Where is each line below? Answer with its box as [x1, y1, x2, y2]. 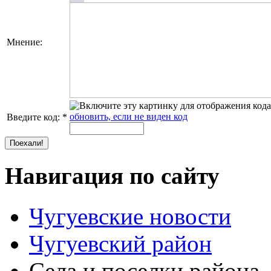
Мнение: [7, 37, 42, 48]
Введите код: [7, 112, 62, 123]
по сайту [123, 163, 220, 189]
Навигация [5, 163, 123, 189]
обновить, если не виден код [70, 111, 188, 122]
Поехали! [10, 139, 44, 148]
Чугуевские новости [29, 203, 231, 229]
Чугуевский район [29, 230, 212, 256]
